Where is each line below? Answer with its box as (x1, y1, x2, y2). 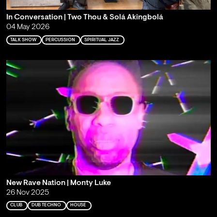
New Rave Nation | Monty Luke (6, 179, 111, 187)
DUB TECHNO (31, 203, 61, 208)
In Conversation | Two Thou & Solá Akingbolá (6, 14, 163, 22)
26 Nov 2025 (6, 189, 49, 197)
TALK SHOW (10, 37, 36, 42)
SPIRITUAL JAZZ (84, 37, 119, 42)
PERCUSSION (45, 37, 75, 42)
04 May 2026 (6, 23, 49, 31)
